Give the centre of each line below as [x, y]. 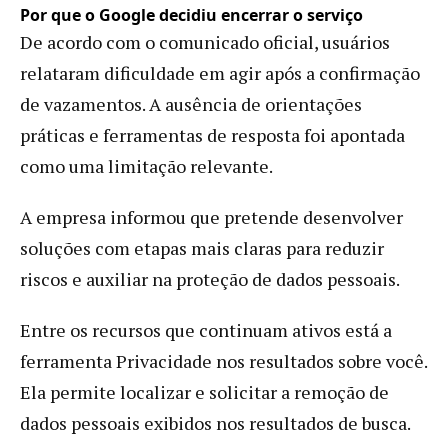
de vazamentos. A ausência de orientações [191, 103]
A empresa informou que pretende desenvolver [211, 216]
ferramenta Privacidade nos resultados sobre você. [223, 360]
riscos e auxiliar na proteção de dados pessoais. [210, 278]
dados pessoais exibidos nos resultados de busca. [215, 422]
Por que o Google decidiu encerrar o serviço [191, 14]
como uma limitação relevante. [146, 165]
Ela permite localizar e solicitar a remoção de [204, 391]
